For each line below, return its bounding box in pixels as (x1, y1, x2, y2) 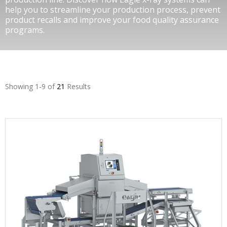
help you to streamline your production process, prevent (5, 4, 220, 15)
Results (65, 82, 91, 91)
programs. (5, 24, 45, 35)
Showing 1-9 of (5, 82, 57, 91)
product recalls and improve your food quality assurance (5, 14, 219, 25)
